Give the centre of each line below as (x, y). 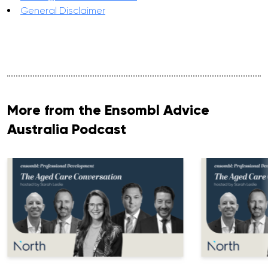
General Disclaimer (63, 10)
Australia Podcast (67, 129)
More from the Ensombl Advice (108, 109)
